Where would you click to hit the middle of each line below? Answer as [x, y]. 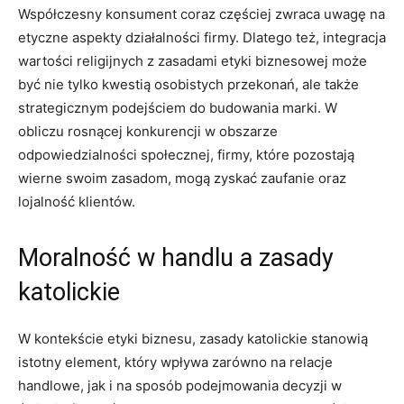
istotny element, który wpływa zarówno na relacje [175, 362]
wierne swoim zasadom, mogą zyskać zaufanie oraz [182, 178]
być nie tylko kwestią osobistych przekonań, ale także [188, 84]
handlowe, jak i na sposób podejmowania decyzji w [180, 385]
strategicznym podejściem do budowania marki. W [178, 107]
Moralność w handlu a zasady [176, 257]
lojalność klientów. [77, 201]
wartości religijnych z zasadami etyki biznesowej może [193, 60]
